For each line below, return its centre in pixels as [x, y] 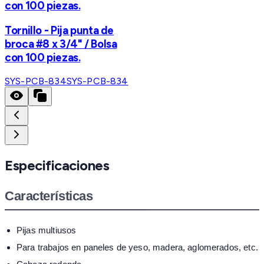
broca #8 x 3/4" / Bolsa [61, 44]
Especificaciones [57, 165]
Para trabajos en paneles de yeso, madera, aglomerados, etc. [137, 247]
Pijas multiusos [47, 230]
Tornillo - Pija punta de [60, 31]
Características [49, 196]
